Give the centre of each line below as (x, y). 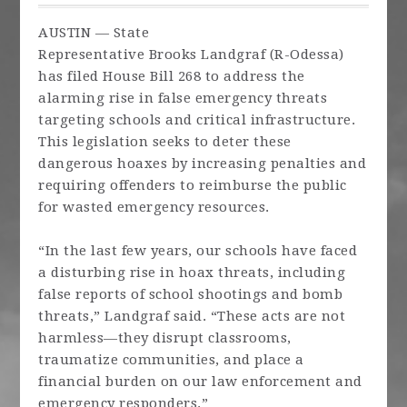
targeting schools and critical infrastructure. (197, 120)
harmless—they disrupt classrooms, (165, 338)
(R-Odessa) (305, 55)
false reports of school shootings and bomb (191, 294)
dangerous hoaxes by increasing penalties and (203, 164)
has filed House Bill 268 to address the (172, 76)
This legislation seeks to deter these (165, 142)
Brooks (173, 55)
